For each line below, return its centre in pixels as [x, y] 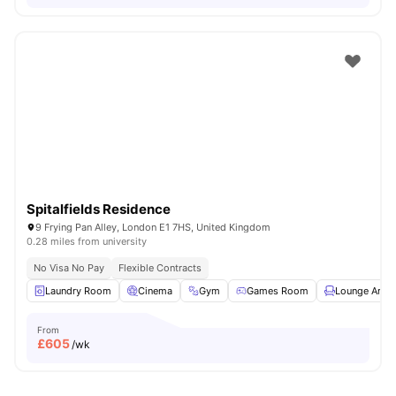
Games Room [278, 291]
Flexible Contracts [160, 268]
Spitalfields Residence [99, 209]
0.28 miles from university [87, 241]
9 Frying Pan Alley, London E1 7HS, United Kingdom [153, 227]
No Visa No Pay [69, 268]
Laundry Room [78, 291]
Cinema [155, 291]
